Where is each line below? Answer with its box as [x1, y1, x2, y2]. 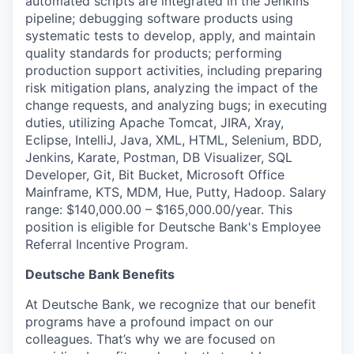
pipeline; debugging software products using [25, 9, 293, 26]
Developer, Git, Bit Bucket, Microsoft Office [25, 166, 284, 183]
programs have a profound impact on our [25, 313, 273, 330]
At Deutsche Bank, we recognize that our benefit [25, 296, 316, 312]
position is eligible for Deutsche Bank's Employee [25, 218, 321, 235]
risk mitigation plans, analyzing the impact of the [25, 79, 318, 96]
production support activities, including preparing [25, 62, 322, 78]
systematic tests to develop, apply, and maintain [25, 27, 315, 43]
